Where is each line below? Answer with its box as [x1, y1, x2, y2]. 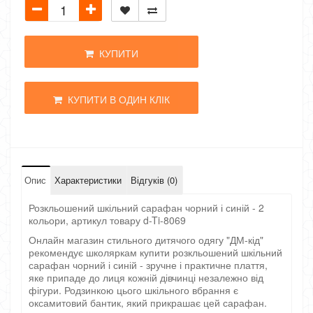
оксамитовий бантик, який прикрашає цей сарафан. [29, 296, 267, 310]
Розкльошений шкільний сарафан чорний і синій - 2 [29, 201, 264, 214]
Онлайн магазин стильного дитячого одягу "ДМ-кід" [29, 233, 263, 247]
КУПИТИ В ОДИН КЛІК [61, 92, 170, 106]
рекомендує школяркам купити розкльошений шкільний [29, 245, 282, 259]
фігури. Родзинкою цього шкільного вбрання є [29, 283, 238, 297]
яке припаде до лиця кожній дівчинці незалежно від [29, 270, 263, 284]
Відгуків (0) [131, 173, 177, 187]
